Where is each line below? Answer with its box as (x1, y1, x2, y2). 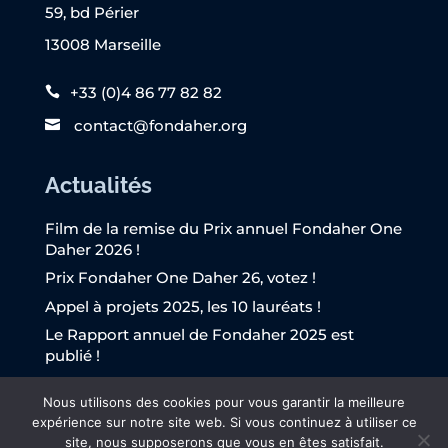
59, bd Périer (44, 2, 139, 22)
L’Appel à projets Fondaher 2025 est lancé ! (44, 374, 369, 394)
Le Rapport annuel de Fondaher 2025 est (44, 325, 354, 345)
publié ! (44, 346, 100, 366)
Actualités (44, 171, 152, 198)
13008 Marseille (44, 34, 161, 54)
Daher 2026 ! (44, 239, 140, 259)
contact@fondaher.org (69, 115, 247, 135)
